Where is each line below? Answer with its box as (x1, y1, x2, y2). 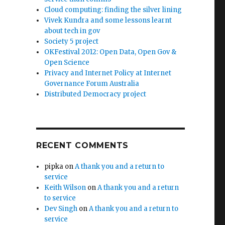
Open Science (44, 58, 90, 67)
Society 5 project (44, 37, 99, 46)
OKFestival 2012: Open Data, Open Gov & (44, 48, 177, 56)
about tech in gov (44, 27, 100, 35)
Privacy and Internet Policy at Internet (44, 69, 172, 77)
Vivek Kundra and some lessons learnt (44, 16, 172, 25)
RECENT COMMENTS (36, 141, 129, 150)
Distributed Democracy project (44, 90, 147, 98)
